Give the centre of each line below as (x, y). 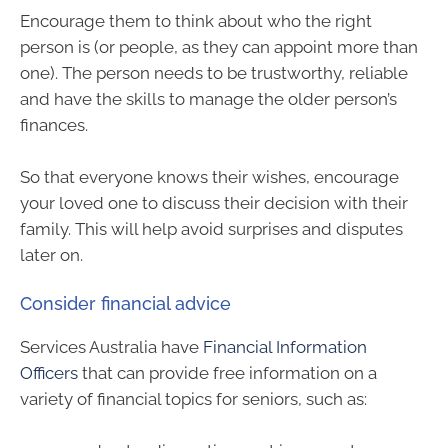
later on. (51, 254)
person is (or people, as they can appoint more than (219, 47)
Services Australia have (111, 347)
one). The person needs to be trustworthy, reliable (214, 73)
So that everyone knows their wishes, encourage (209, 176)
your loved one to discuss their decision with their (214, 202)
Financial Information (285, 347)
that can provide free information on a (227, 373)
